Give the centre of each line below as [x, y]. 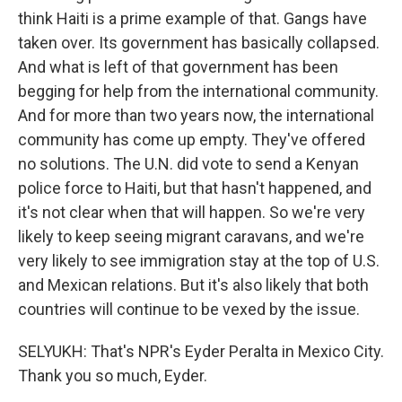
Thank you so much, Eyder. [113, 376]
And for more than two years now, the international [196, 115]
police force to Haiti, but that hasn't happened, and [195, 188]
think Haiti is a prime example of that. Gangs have [192, 18]
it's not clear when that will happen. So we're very [192, 212]
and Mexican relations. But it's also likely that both [193, 285]
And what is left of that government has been [178, 67]
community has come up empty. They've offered [192, 140]
